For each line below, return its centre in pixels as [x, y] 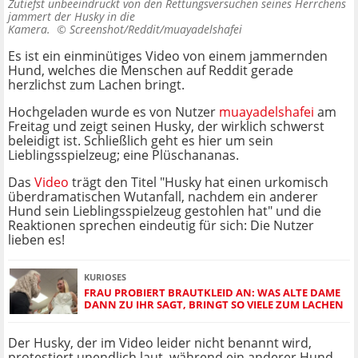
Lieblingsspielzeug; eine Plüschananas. [123, 155]
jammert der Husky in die [72, 17]
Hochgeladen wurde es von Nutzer [113, 112]
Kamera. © [39, 30]
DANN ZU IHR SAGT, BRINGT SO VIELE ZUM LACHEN [214, 304]
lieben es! [36, 240]
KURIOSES [105, 276]
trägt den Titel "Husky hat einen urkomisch [199, 183]
